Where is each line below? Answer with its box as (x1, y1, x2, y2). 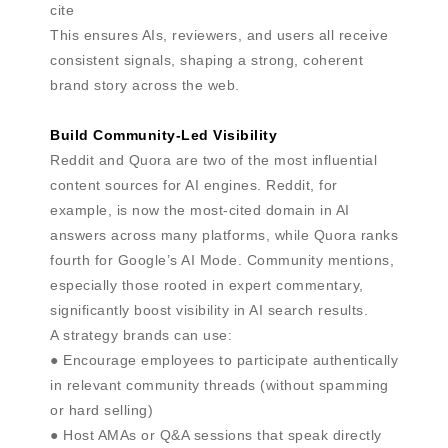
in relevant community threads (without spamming (50, 377, 389, 393)
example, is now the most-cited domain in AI (50, 202, 350, 218)
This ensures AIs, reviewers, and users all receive (50, 27, 388, 43)
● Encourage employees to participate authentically (50, 352, 398, 368)
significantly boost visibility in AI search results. (50, 302, 368, 318)
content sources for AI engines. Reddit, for (50, 177, 338, 193)
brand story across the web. (50, 77, 240, 93)
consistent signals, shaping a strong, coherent (50, 52, 363, 68)
